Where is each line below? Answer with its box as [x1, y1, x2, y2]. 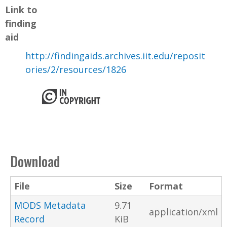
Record [14, 212, 45, 225]
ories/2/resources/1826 [25, 63, 126, 75]
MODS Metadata [14, 199, 86, 211]
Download [10, 150, 60, 171]
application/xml [149, 205, 218, 218]
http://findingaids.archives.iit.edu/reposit [25, 49, 205, 62]
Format [149, 179, 183, 192]
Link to [5, 3, 37, 16]
